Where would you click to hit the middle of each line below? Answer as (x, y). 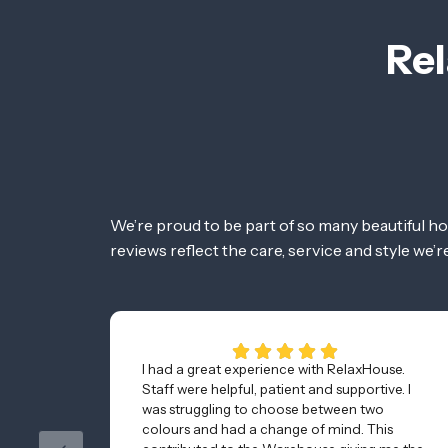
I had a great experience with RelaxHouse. (273, 368)
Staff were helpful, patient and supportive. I (276, 388)
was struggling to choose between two (263, 408)
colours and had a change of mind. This (267, 428)
